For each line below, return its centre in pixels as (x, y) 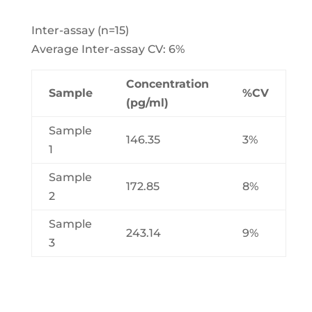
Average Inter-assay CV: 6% (108, 49)
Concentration (167, 84)
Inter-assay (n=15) (80, 30)
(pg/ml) (147, 102)
